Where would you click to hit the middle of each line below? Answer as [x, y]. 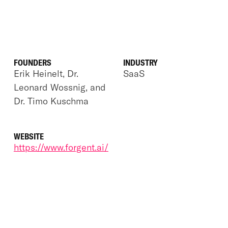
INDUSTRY [140, 62]
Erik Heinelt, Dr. [46, 73]
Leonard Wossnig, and [60, 87]
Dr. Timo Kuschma [51, 101]
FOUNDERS [32, 62]
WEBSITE [28, 136]
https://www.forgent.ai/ [61, 147]
